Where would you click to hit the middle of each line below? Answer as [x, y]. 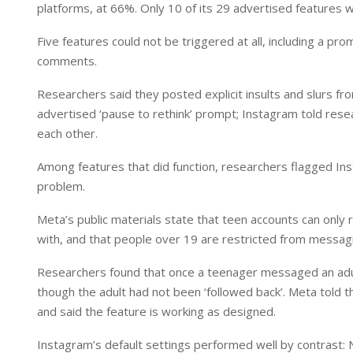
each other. [67, 133]
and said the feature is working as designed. [156, 311]
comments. [67, 61]
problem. [61, 186]
